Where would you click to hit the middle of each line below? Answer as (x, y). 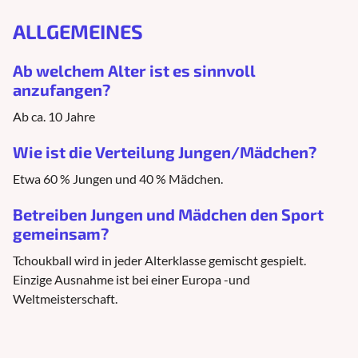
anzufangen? (62, 89)
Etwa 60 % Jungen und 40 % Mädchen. (118, 178)
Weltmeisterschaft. (65, 298)
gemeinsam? (61, 233)
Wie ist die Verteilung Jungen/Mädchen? (165, 151)
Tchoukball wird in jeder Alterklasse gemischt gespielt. (159, 260)
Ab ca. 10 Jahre (54, 116)
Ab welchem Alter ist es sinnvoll (134, 70)
